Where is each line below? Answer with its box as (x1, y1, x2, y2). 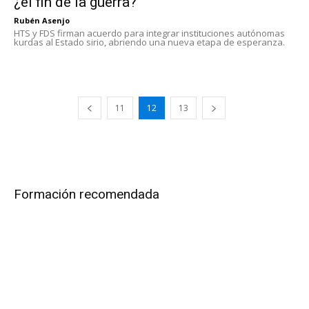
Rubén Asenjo (14, 15, 70, 26)
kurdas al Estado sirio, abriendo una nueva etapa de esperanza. (14, 36, 285, 49)
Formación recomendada (14, 186, 159, 203)
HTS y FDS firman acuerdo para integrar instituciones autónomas (14, 27, 285, 40)
